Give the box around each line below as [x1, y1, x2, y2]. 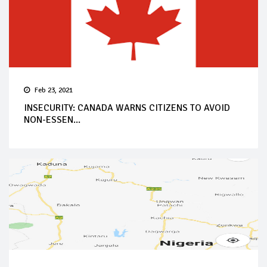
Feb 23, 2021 [35, 85, 73, 95]
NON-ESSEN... [24, 113, 80, 126]
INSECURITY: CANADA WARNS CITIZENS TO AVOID [24, 101, 230, 114]
